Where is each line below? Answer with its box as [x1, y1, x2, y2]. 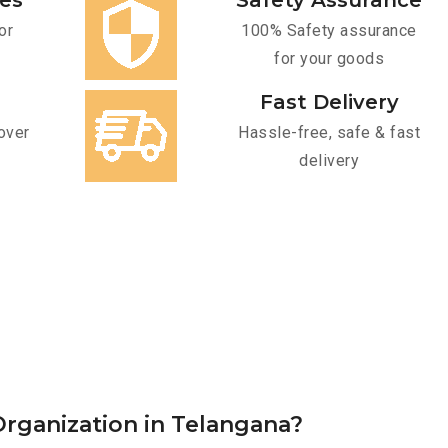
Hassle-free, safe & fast [238, 123, 420, 143]
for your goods [274, 49, 384, 69]
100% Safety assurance [241, 21, 417, 41]
